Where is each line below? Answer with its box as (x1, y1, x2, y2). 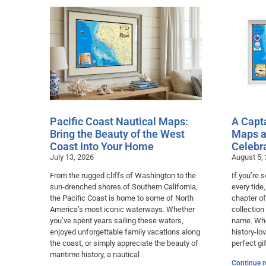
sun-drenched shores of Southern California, (49, 182, 198, 192)
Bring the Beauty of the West (49, 128, 185, 141)
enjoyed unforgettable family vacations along (49, 227, 200, 237)
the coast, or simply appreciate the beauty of (49, 239, 198, 248)
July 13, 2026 (49, 153, 94, 162)
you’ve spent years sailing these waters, (49, 216, 183, 226)
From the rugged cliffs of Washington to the (49, 171, 196, 180)
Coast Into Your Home (49, 140, 154, 153)
